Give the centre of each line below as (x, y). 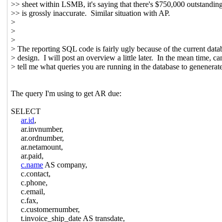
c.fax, (25, 200)
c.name (32, 165)
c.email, (28, 191)
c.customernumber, (46, 209)
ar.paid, (28, 156)
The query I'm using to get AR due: (66, 93)
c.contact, (31, 173)
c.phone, (29, 182)
